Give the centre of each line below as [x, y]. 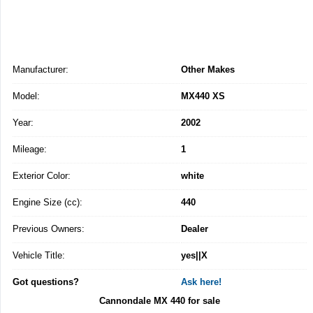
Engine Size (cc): [48, 203]
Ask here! [201, 282]
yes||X [194, 256]
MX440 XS [203, 96]
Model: [26, 96]
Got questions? [46, 282]
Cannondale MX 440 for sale [160, 301]
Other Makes [208, 70]
